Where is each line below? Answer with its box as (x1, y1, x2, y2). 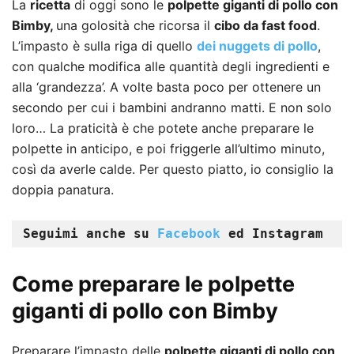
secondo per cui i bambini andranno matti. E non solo (12, 100, 332, 116)
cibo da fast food (214, 17, 317, 34)
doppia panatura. (12, 182, 114, 198)
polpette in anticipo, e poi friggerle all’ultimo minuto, (12, 141, 325, 157)
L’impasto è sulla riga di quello (12, 38, 197, 55)
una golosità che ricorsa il (56, 17, 214, 34)
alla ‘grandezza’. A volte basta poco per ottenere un (12, 79, 321, 96)
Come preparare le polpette (12, 271, 295, 298)
